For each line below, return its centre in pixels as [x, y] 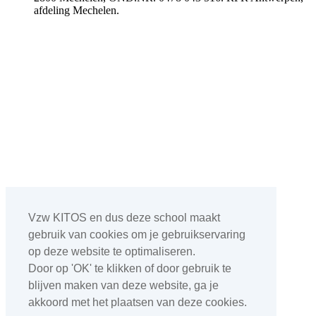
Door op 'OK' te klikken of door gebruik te [130, 269]
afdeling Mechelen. [77, 10]
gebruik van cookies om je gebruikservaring [137, 235]
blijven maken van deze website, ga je [123, 286]
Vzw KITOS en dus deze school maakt [124, 218]
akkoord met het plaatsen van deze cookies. [138, 303]
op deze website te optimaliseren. [112, 252]
